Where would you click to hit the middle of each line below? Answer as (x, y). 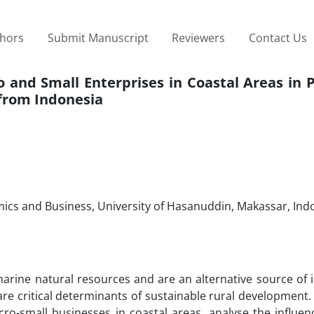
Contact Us (278, 37)
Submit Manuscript (98, 37)
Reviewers (199, 37)
